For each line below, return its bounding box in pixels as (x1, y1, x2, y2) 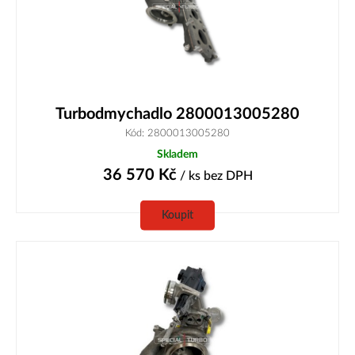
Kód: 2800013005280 (125, 128, 230, 139)
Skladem (157, 148, 198, 161)
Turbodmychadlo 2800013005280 (55, 106, 300, 123)
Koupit (162, 209, 193, 222)
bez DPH (203, 170, 253, 183)
